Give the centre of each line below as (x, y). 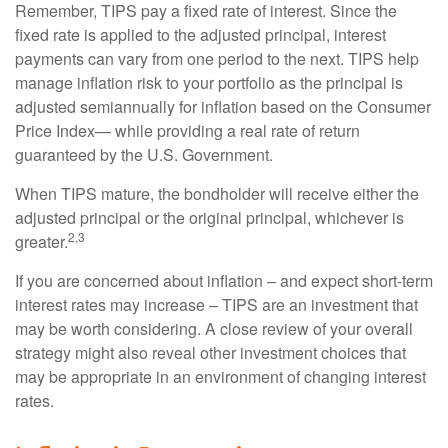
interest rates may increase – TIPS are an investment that (216, 305)
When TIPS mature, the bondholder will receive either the (217, 194)
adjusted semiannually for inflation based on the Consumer (223, 107)
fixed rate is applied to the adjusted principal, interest (200, 35)
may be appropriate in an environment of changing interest (220, 377)
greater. (41, 242)
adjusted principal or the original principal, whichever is (209, 218)
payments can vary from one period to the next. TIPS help (217, 59)
